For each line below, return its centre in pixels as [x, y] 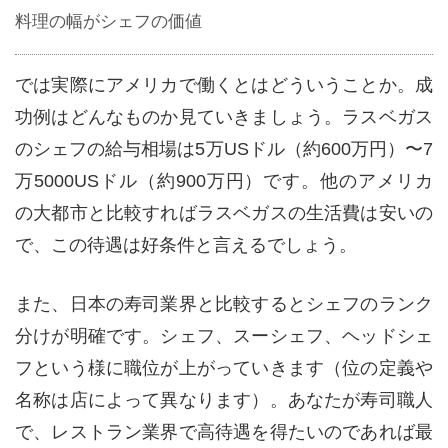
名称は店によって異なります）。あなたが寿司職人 [224, 400]
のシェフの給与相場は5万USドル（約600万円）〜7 [224, 149]
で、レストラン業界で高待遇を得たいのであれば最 [224, 432]
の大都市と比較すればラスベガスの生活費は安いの [224, 213]
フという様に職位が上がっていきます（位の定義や [224, 368]
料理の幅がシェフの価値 [108, 22]
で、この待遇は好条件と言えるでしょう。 [186, 245]
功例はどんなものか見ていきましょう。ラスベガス [224, 117]
